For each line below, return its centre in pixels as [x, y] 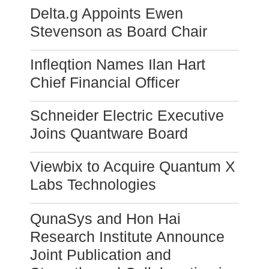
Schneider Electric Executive [127, 116]
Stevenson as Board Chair [119, 32]
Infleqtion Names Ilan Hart [118, 65]
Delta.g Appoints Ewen [107, 14]
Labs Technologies [93, 185]
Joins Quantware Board [109, 134]
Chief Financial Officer [105, 83]
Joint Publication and [101, 255]
